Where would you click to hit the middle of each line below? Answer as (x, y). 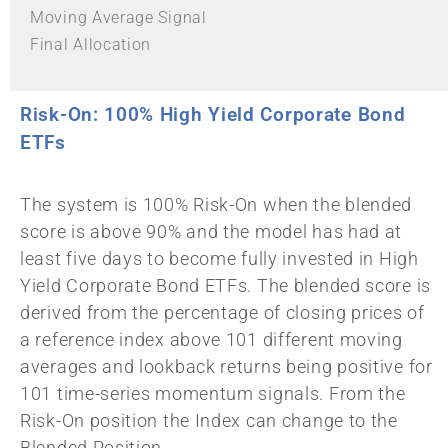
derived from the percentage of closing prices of (222, 313)
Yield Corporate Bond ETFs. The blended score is (225, 286)
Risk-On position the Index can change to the (209, 421)
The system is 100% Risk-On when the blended (216, 205)
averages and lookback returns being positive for (226, 367)
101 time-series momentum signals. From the (213, 394)
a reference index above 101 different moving (211, 340)
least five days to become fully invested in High (219, 259)
